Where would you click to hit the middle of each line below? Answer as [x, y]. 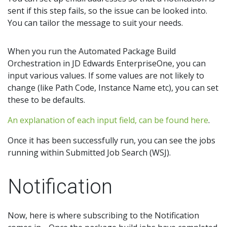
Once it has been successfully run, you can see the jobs [111, 141]
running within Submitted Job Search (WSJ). [89, 153]
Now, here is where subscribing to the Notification [103, 216]
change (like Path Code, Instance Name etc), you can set [113, 88]
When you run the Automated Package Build [92, 51]
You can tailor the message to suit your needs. [95, 23]
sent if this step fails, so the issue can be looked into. [107, 11]
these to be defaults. [46, 100]
